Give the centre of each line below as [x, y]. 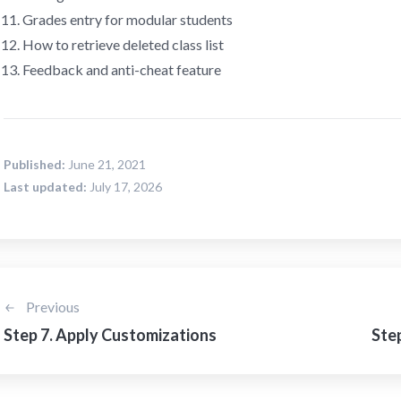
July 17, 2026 [124, 187]
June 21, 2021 [106, 164]
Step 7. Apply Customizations [110, 335]
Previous [51, 307]
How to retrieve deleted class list [123, 44]
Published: [34, 164]
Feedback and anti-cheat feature [121, 69]
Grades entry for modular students [127, 19]
